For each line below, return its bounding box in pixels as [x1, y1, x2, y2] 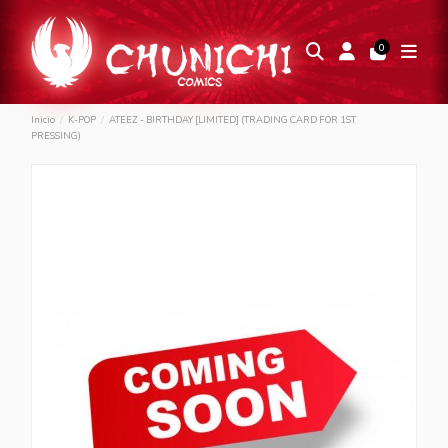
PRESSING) [31, 129, 82, 143]
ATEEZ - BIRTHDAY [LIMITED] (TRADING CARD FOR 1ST [108, 113, 356, 127]
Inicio [31, 113, 56, 127]
